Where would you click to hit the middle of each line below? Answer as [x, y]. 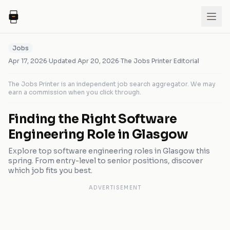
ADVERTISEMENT [115, 188]
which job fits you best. [50, 170]
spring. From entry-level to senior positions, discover [106, 161]
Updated [63, 61]
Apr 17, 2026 [28, 61]
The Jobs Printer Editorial [160, 61]
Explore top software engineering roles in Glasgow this [109, 151]
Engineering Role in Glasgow [98, 135]
